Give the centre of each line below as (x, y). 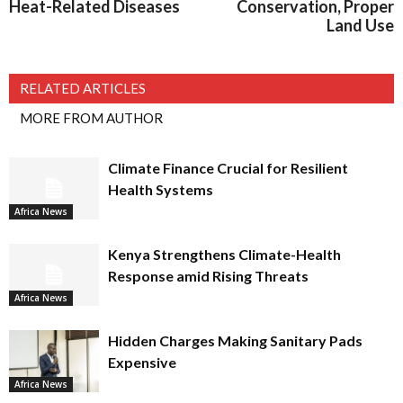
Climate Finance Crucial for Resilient (228, 168)
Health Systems (161, 189)
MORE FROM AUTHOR (91, 118)
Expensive (142, 362)
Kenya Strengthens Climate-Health (224, 254)
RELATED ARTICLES (83, 88)
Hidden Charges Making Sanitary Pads (235, 340)
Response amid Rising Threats (208, 276)
